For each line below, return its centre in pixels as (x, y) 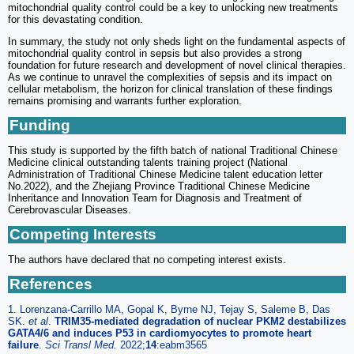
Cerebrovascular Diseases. (70, 209)
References (51, 284)
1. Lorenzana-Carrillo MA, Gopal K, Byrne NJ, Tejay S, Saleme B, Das (169, 309)
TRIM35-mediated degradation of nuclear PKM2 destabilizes (200, 321)
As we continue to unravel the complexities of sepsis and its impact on (170, 77)
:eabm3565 (182, 345)
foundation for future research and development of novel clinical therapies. (177, 65)
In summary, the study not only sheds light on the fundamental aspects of (177, 41)
